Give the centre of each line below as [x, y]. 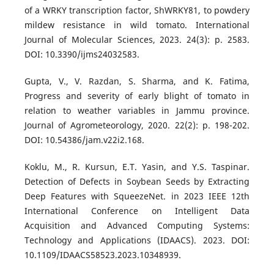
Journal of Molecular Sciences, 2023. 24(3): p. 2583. [137, 40]
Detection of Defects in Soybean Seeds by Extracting [137, 182]
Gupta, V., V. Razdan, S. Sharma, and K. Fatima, [137, 81]
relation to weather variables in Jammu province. [137, 111]
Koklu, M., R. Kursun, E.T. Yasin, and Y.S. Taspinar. [137, 167]
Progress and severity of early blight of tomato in [137, 96]
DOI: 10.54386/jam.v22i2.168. [84, 140]
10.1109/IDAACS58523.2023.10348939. [102, 255]
